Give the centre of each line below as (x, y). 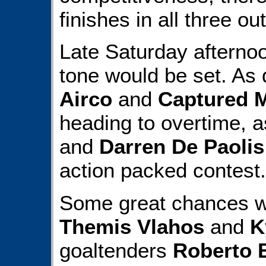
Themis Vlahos (132, 226)
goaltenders (116, 250)
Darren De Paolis (182, 147)
